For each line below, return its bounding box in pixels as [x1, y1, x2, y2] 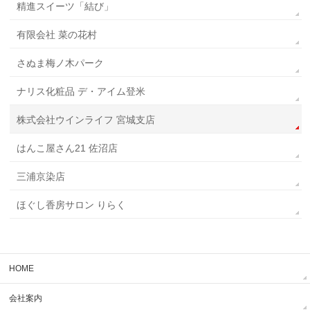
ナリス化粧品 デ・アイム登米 [17, 86, 146, 97]
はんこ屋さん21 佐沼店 [17, 143, 118, 154]
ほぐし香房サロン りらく [17, 199, 127, 210]
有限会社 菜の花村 [17, 29, 98, 40]
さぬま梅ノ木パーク [17, 57, 104, 69]
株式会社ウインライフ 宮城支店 [17, 114, 156, 125]
